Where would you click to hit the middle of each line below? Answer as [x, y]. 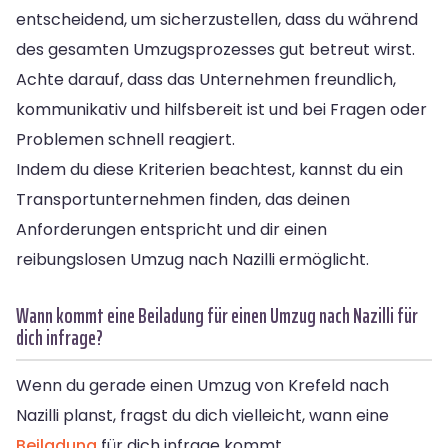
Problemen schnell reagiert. [125, 139]
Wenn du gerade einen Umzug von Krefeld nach [202, 385]
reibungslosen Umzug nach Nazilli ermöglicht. [192, 259]
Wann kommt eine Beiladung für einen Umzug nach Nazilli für [217, 315]
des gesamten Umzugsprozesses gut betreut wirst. [215, 49]
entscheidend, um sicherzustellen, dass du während [217, 19]
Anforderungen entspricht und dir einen [171, 229]
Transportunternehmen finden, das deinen [183, 199]
